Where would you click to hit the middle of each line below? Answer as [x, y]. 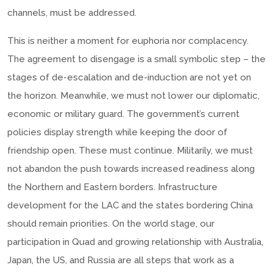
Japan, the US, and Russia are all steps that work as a [121, 260]
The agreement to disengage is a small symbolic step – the [136, 59]
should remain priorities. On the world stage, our [111, 223]
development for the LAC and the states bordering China [130, 205]
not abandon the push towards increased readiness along [131, 168]
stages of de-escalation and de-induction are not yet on [129, 77]
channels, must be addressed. [72, 12]
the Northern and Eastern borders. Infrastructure [112, 187]
